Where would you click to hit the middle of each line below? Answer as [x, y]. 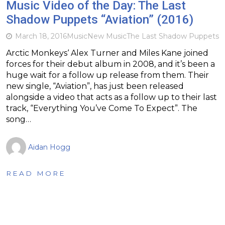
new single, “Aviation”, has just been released [95, 86]
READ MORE [36, 173]
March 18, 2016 [41, 36]
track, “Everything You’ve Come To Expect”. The [102, 108]
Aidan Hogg [49, 147]
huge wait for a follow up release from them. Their [107, 75]
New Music [107, 36]
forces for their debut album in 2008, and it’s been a [110, 64]
